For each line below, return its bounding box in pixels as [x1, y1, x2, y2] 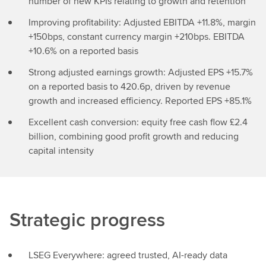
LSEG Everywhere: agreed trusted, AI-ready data [28, 248, 227, 262]
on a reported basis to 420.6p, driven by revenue [28, 80, 230, 93]
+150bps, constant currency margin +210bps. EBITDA [28, 30, 245, 43]
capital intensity [28, 144, 94, 157]
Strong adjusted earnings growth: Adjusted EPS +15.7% [28, 65, 253, 79]
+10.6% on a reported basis [28, 44, 138, 58]
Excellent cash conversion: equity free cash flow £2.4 [28, 115, 248, 129]
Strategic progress [9, 205, 165, 233]
